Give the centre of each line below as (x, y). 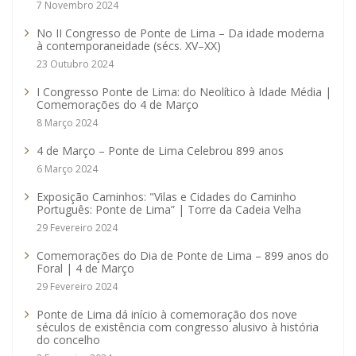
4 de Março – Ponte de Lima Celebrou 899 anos (160, 151)
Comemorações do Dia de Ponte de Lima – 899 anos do (183, 256)
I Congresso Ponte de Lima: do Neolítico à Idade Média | (184, 92)
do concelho (68, 340)
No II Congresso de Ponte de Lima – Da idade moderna (180, 33)
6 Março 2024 (67, 169)
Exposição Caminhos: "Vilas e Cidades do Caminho (166, 197)
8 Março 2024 (67, 123)
